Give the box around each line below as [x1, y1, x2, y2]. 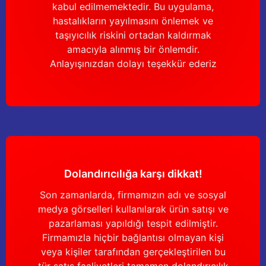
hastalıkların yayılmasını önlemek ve [53, 15, 213, 27]
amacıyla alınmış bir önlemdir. [66, 43, 199, 55]
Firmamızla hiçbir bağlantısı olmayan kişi [42, 232, 224, 243]
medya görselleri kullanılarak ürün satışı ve [37, 203, 229, 215]
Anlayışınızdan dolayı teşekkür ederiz [49, 58, 217, 69]
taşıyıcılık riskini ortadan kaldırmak [55, 29, 211, 41]
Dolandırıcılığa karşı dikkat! [64, 167, 202, 180]
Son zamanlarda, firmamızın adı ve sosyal [40, 189, 226, 201]
